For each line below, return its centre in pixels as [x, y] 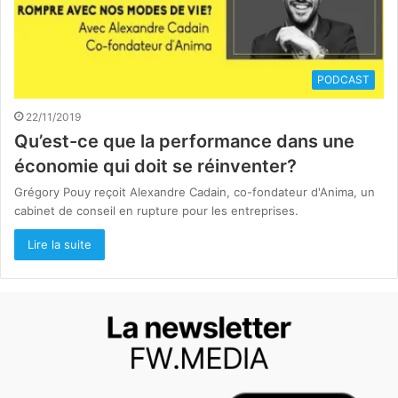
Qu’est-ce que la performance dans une [184, 142]
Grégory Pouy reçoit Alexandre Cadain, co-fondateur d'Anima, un [195, 192]
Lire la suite [60, 245]
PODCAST [343, 80]
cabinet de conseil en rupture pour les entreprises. [156, 211]
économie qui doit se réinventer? [155, 167]
